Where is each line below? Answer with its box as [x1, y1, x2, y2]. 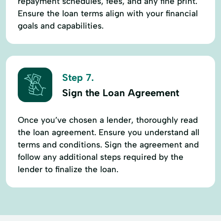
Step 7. [62, 72, 94, 84]
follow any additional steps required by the [18, 151, 184, 162]
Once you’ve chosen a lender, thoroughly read [18, 114, 198, 125]
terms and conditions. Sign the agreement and [18, 139, 199, 149]
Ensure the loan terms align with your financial [18, 8, 198, 18]
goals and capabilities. [18, 20, 104, 31]
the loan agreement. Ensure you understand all [18, 127, 199, 137]
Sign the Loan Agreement [62, 87, 179, 99]
